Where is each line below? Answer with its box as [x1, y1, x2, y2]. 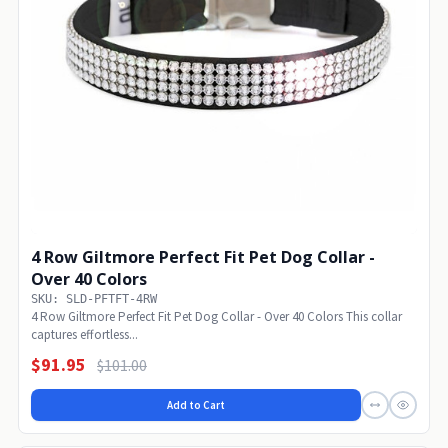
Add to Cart [167, 397, 225, 412]
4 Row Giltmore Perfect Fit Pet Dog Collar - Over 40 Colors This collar [31, 307, 402, 325]
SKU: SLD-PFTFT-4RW [31, 291, 157, 306]
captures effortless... [31, 325, 138, 343]
